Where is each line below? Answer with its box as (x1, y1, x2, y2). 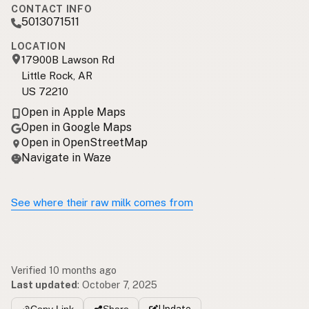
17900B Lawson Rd (21, 53, 114, 66)
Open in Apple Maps (21, 105, 126, 119)
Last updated (11, 278, 77, 290)
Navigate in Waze (21, 150, 111, 164)
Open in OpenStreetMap (21, 135, 148, 149)
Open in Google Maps (21, 120, 132, 134)
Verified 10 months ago (11, 263, 117, 276)
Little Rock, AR (21, 69, 92, 81)
